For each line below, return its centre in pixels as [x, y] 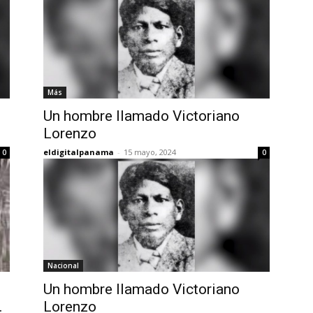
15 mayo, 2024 [150, 152]
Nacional [63, 265]
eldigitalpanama [79, 152]
